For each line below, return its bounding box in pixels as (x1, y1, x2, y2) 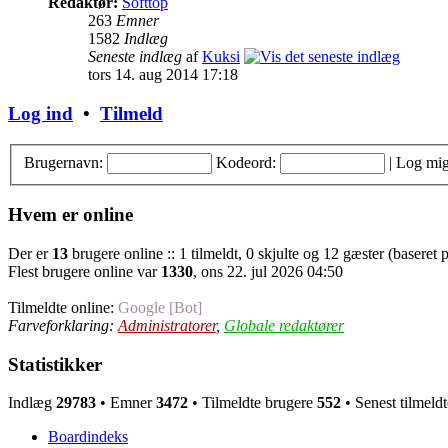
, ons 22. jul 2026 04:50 (193, 262, 343, 280)
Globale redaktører (224, 316, 344, 334)
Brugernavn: (24, 153, 103, 171)
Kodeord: (216, 153, 276, 171)
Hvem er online (8, 204, 133, 226)
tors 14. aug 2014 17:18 (88, 66, 238, 84)
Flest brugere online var (8, 262, 161, 280)
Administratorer (118, 316, 216, 334)
